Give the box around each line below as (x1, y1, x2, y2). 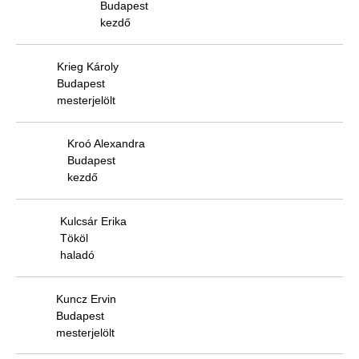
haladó (60, 248, 95, 261)
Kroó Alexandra (67, 137, 145, 151)
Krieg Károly (57, 59, 119, 73)
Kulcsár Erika (60, 214, 127, 228)
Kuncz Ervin (56, 292, 116, 305)
